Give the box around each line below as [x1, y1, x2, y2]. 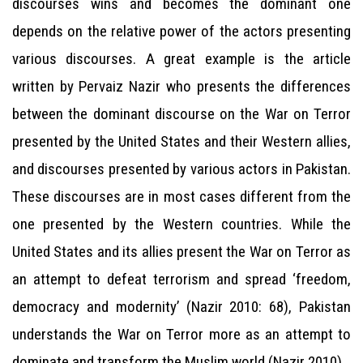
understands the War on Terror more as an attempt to [12, 325, 351, 344]
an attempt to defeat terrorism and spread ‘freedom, [12, 270, 351, 288]
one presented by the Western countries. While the [12, 215, 351, 233]
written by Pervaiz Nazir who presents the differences [12, 77, 351, 96]
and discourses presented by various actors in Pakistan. [12, 160, 351, 178]
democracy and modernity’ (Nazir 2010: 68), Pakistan [12, 297, 351, 316]
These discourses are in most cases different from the [12, 187, 351, 206]
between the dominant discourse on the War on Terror [12, 105, 351, 123]
